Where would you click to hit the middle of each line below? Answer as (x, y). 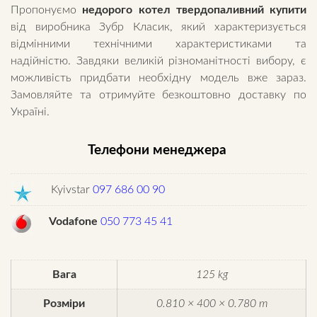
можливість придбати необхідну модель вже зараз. (158, 78)
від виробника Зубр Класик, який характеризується (158, 27)
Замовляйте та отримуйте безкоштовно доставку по (158, 95)
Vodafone (73, 222)
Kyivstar (72, 190)
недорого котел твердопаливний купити (194, 10)
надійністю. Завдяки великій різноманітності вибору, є (158, 61)
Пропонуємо (47, 10)
